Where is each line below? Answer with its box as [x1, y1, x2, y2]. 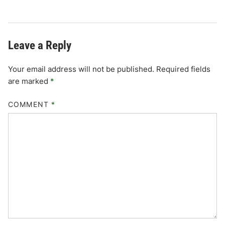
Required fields [156, 64, 211, 74]
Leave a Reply [8, 39, 72, 53]
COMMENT [8, 99, 51, 108]
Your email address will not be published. [8, 64, 155, 74]
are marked [8, 76, 51, 86]
